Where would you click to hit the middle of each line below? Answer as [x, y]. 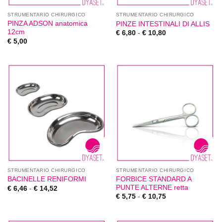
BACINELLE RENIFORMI [47, 179]
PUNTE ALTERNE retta [152, 187]
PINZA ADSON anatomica [47, 24]
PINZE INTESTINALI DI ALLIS [163, 24]
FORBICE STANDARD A [153, 179]
